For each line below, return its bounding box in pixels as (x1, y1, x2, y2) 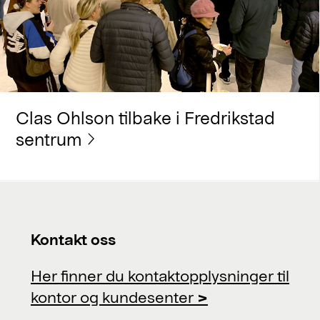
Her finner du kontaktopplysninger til (31, 266, 289, 285)
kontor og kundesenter (31, 287, 197, 306)
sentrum (15, 129, 81, 150)
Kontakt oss (31, 229, 116, 248)
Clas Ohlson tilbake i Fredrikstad (15, 107, 275, 129)
